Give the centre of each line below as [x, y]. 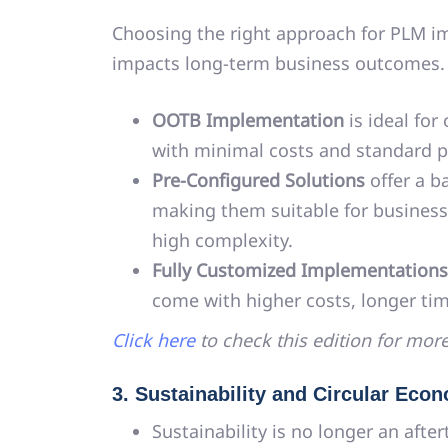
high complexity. [222, 239]
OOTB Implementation [248, 119]
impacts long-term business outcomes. [278, 62]
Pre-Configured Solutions [258, 179]
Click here [153, 339]
